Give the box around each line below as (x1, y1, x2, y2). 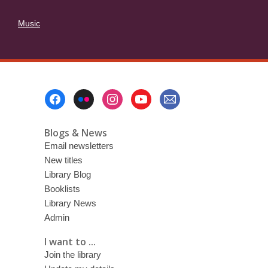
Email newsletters (44, 141, 114, 151)
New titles (44, 155, 83, 165)
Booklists (44, 184, 80, 194)
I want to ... (44, 234, 96, 248)
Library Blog (44, 169, 91, 179)
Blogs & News (44, 126, 107, 139)
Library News (44, 198, 96, 208)
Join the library (44, 249, 101, 260)
